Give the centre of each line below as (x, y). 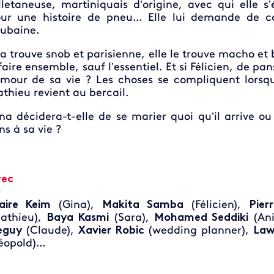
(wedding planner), (198, 231)
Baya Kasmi (78, 218)
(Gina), (77, 205)
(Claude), (50, 231)
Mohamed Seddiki (201, 218)
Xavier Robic (111, 231)
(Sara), (131, 218)
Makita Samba (143, 205)
